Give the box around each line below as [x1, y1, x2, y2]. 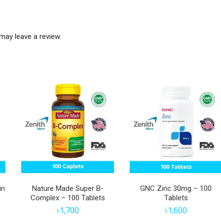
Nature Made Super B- [32, 184, 104, 193]
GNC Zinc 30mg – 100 [140, 184, 212, 193]
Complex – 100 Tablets [30, 193, 105, 203]
